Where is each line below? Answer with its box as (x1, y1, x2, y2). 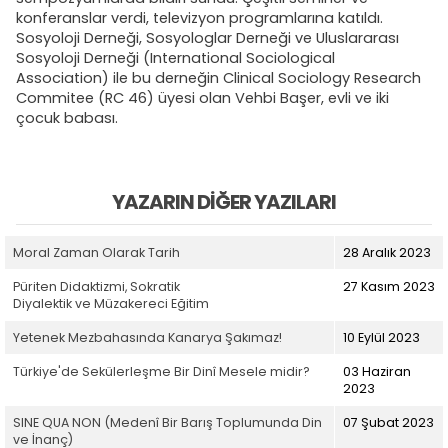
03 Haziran (343, 363, 411, 381)
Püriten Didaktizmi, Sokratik (13, 278, 180, 296)
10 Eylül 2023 (343, 329, 420, 347)
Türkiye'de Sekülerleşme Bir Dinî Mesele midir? (13, 363, 310, 381)
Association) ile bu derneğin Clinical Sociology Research (16, 68, 421, 89)
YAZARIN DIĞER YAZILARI (112, 188, 336, 217)
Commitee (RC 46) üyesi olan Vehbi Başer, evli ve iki (16, 88, 389, 109)
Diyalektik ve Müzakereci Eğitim (13, 295, 209, 313)
